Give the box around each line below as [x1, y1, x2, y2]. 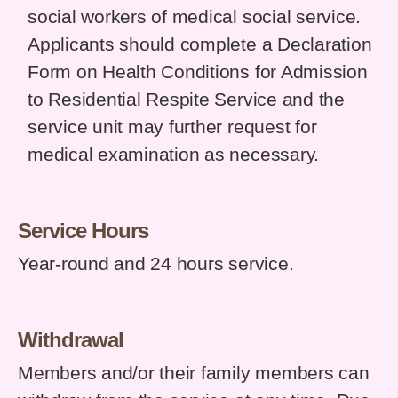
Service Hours [18, 219, 149, 243]
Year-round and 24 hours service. [18, 253, 294, 275]
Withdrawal [18, 328, 124, 353]
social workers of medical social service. [28, 6, 362, 28]
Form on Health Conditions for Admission [28, 61, 368, 84]
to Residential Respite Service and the [28, 89, 345, 111]
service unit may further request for [28, 116, 317, 139]
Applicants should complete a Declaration [28, 34, 372, 56]
